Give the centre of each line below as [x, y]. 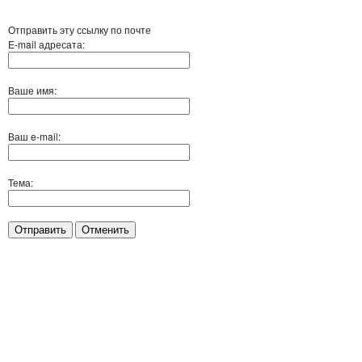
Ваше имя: [32, 90]
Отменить [105, 230]
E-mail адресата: [46, 44]
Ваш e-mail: [34, 136]
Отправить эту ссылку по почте [80, 29]
